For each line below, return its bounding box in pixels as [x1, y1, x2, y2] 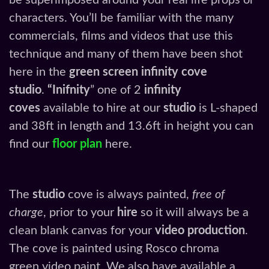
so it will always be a [138, 206, 249, 219]
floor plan [52, 138, 102, 151]
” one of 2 [90, 84, 144, 97]
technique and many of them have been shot [9, 48, 243, 61]
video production [155, 224, 245, 237]
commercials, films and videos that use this [9, 30, 233, 43]
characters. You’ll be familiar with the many [9, 12, 234, 25]
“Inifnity [47, 84, 90, 97]
